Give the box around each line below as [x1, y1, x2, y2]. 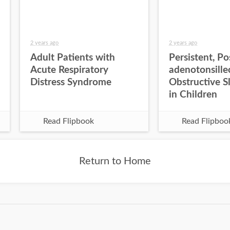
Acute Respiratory [30, 65, 108, 75]
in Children [169, 89, 217, 100]
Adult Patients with [30, 52, 115, 63]
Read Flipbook [43, 117, 94, 125]
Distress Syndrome [30, 77, 111, 87]
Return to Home [79, 156, 151, 166]
